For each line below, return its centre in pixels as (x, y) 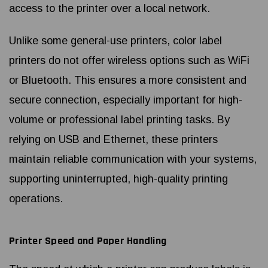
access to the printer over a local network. (109, 9)
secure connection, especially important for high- (126, 100)
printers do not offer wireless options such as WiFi (129, 61)
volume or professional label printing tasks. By (119, 120)
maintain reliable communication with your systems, (133, 159)
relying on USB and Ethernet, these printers (113, 140)
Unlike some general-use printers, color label (115, 41)
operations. (36, 199)
